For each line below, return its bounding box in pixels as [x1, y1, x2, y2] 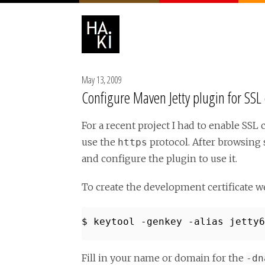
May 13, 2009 [82, 73, 121, 86]
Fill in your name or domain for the [82, 252, 246, 264]
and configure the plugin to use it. [82, 153, 237, 164]
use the [82, 136, 118, 148]
